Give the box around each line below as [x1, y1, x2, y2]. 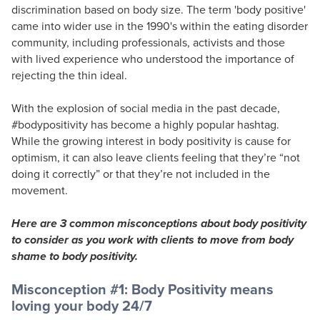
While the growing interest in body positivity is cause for [11, 132, 291, 149]
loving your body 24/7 [11, 294, 152, 316]
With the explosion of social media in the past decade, [11, 99, 280, 116]
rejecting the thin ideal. [11, 66, 127, 83]
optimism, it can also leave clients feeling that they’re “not [11, 149, 300, 165]
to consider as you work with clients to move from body [11, 231, 294, 248]
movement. [11, 181, 68, 198]
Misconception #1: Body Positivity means [11, 278, 274, 299]
